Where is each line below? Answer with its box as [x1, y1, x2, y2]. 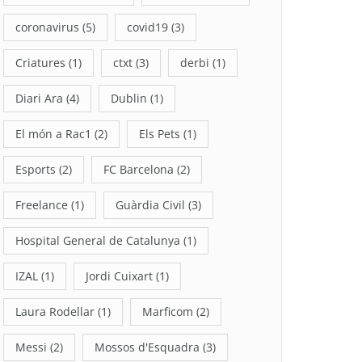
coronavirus [15, 19, 79, 35]
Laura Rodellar [15, 304, 95, 319]
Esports [15, 162, 56, 177]
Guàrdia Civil [116, 197, 185, 213]
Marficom [142, 304, 193, 319]
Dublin [111, 90, 147, 106]
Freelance [15, 197, 68, 213]
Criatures [15, 55, 65, 70]
